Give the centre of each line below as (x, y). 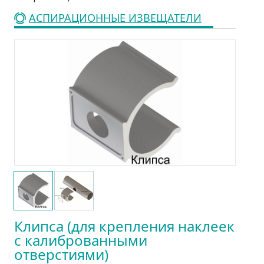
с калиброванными (81, 240)
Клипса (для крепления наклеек (124, 226)
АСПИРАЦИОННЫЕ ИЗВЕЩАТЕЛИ (115, 18)
